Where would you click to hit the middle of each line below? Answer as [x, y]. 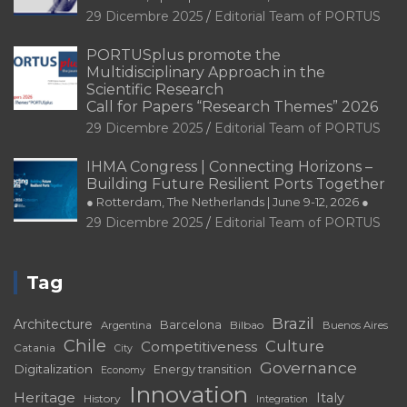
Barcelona [191, 325]
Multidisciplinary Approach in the [206, 73]
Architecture [53, 325]
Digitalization [53, 369]
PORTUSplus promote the [184, 55]
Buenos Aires [355, 326]
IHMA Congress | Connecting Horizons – [229, 167]
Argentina [126, 326]
